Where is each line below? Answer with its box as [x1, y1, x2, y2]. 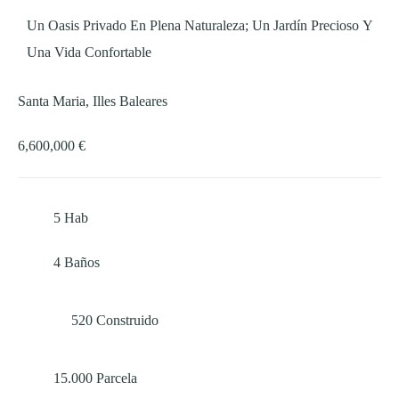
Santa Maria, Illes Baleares [18, 94, 167, 110]
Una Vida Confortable [27, 45, 151, 61]
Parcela [96, 370, 137, 387]
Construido [96, 313, 159, 329]
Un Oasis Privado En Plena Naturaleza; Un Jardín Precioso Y [27, 18, 373, 34]
